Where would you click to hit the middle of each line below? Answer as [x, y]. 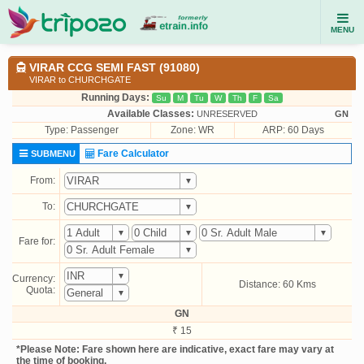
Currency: [34, 279]
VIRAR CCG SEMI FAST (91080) [114, 67]
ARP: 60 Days [293, 130]
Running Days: [115, 97]
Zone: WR [193, 130]
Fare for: [37, 241]
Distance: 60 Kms [277, 284]
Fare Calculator [133, 154]
